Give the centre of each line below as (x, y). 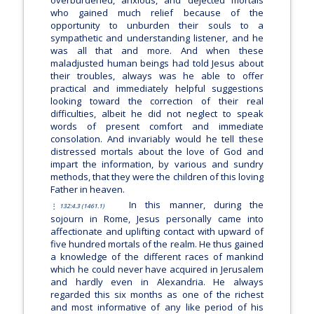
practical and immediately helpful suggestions (157, 89)
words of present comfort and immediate (157, 127)
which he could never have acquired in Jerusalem (157, 269)
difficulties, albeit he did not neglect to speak (157, 114)
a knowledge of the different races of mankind (157, 257)
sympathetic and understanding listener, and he (157, 38)
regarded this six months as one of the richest (157, 295)
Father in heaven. (87, 190)
